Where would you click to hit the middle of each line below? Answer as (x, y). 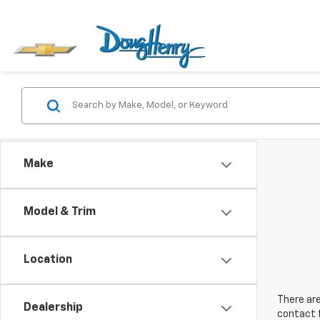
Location (48, 260)
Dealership (53, 308)
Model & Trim (60, 212)
